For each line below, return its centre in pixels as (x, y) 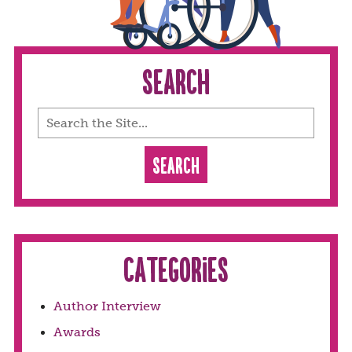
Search (176, 81)
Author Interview (107, 306)
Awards (77, 332)
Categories (176, 269)
